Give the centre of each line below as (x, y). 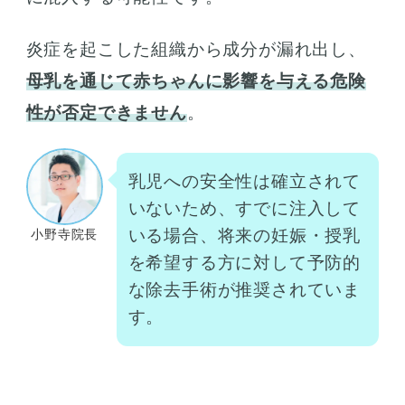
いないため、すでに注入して (245, 209)
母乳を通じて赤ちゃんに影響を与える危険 (196, 80)
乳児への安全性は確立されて (245, 182)
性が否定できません (106, 112)
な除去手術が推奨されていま (245, 290)
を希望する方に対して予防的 (245, 263)
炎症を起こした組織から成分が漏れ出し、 (196, 49)
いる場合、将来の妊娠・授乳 (245, 236)
